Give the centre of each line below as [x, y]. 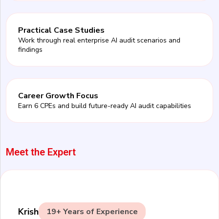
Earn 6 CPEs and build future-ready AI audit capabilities [105, 106]
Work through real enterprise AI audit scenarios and [99, 40]
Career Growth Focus [58, 96]
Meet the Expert [41, 152]
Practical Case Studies [61, 30]
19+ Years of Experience [92, 211]
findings [30, 49]
